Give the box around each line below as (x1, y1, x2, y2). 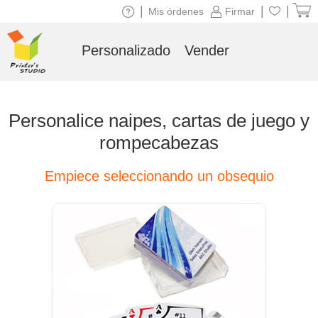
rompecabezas (99, 132, 219, 153)
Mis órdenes (148, 6, 204, 17)
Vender (184, 43, 229, 58)
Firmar (225, 6, 255, 17)
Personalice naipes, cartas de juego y (9, 110, 309, 131)
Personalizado (81, 43, 170, 58)
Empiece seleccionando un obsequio (44, 168, 274, 184)
